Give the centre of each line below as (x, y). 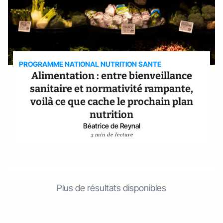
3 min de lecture (111, 135)
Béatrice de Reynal (111, 126)
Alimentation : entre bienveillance (111, 76)
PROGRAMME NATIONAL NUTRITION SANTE (90, 64)
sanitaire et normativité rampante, (111, 89)
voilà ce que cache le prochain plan (111, 102)
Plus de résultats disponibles (111, 188)
